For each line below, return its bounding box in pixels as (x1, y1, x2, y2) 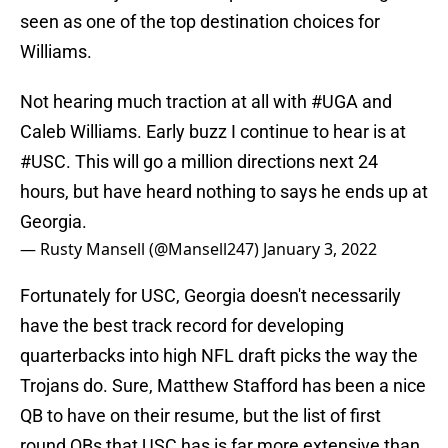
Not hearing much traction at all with (20, 91, 311, 113)
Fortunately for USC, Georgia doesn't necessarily (20, 285, 401, 307)
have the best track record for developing (20, 315, 344, 337)
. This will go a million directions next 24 (66, 151, 378, 173)
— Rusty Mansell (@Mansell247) (20, 238, 263, 261)
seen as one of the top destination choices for (20, 11, 380, 33)
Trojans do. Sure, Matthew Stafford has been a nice (20, 375, 426, 397)
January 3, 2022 (263, 238, 377, 261)
